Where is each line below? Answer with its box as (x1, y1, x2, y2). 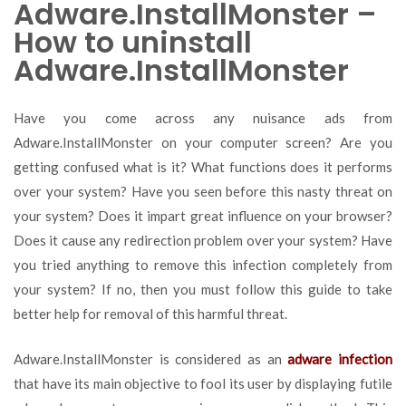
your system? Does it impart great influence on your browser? (14, 208, 392, 224)
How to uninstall (14, 22, 252, 63)
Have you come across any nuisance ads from (14, 110, 392, 126)
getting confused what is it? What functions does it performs (14, 159, 392, 175)
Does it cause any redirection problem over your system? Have (14, 232, 392, 248)
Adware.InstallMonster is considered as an (14, 350, 288, 367)
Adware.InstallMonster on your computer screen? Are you (14, 134, 392, 150)
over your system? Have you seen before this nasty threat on (14, 183, 392, 199)
